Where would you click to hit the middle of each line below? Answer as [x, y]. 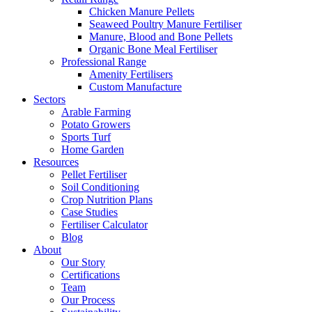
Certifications [91, 275]
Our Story [83, 262]
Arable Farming [96, 112]
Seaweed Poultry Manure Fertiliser [165, 24]
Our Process [88, 300]
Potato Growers [96, 124]
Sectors [49, 99]
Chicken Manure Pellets [142, 11]
